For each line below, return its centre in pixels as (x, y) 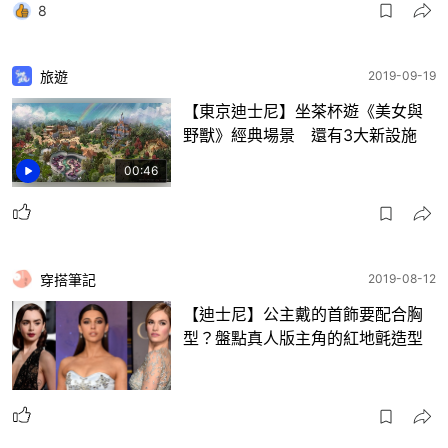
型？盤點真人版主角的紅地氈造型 (303, 337)
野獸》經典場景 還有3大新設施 (300, 134)
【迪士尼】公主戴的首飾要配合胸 (303, 313)
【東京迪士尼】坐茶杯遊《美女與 (303, 110)
